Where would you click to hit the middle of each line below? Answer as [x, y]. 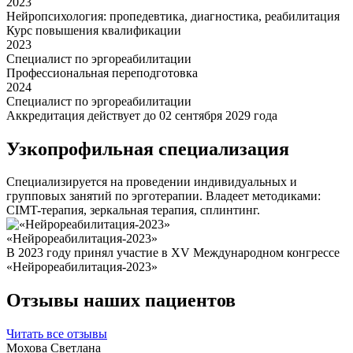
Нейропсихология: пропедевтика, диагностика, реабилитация [173, 16]
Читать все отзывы [57, 334]
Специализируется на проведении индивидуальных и [152, 182]
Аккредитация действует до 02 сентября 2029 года [142, 115]
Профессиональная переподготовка [102, 72]
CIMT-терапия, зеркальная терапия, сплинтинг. [133, 210]
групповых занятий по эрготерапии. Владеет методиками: [163, 196]
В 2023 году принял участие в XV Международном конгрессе [173, 253]
